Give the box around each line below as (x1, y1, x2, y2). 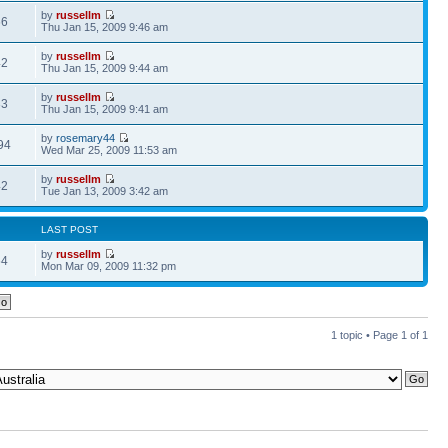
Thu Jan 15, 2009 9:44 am (41, 62, 169, 74)
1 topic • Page (331, 329, 401, 341)
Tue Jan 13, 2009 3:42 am (41, 185, 169, 197)
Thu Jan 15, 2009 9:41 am (41, 103, 169, 115)
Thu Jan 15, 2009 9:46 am (41, 21, 169, 33)
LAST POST (41, 224, 99, 235)
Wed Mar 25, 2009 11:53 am (41, 144, 178, 156)
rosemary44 (56, 132, 116, 144)
